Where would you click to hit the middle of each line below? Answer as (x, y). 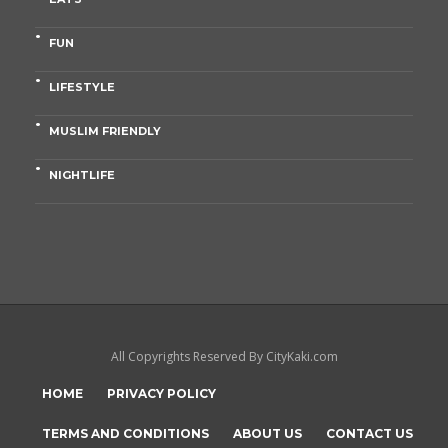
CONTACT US (369, 434)
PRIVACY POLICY (161, 394)
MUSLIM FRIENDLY (105, 130)
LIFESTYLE (82, 86)
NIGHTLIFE (82, 174)
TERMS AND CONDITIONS (125, 434)
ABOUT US (267, 434)
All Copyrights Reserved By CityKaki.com (224, 357)
